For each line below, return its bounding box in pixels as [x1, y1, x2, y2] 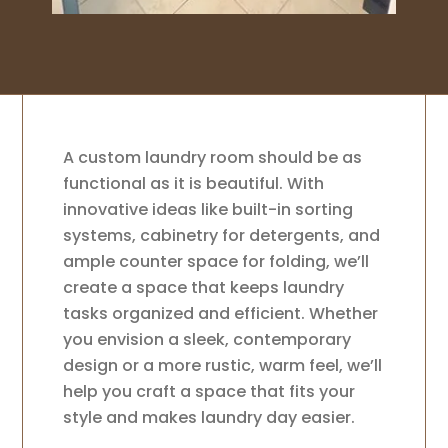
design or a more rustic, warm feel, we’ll [63, 354, 383, 378]
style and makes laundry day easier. [63, 406, 356, 430]
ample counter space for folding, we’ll [63, 250, 370, 274]
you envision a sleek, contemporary [63, 328, 352, 352]
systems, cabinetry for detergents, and [63, 224, 381, 248]
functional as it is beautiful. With [63, 172, 325, 196]
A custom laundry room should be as [63, 146, 363, 170]
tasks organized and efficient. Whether [63, 302, 379, 326]
